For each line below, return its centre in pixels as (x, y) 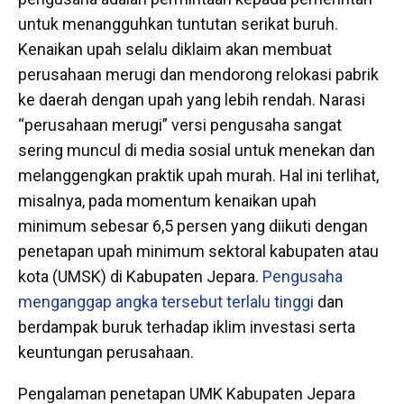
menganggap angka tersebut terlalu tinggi (166, 301)
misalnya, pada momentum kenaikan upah (167, 200)
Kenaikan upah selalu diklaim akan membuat (175, 49)
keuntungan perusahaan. (106, 352)
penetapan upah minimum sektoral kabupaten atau (198, 251)
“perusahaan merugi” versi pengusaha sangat (180, 124)
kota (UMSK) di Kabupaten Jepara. (140, 276)
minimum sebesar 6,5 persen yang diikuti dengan (193, 225)
